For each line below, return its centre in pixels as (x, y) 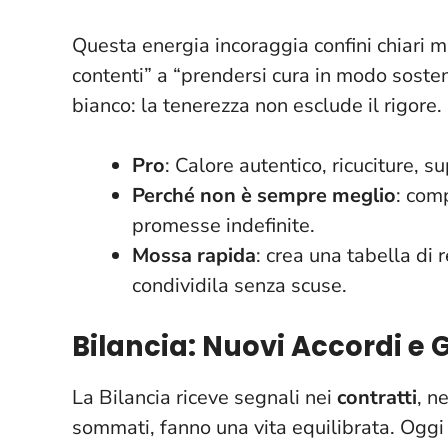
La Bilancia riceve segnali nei (204, 397)
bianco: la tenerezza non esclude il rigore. (257, 105)
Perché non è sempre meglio (264, 195)
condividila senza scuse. (239, 285)
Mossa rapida (194, 255)
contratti (377, 397)
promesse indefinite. (223, 225)
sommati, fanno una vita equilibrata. (236, 427)
